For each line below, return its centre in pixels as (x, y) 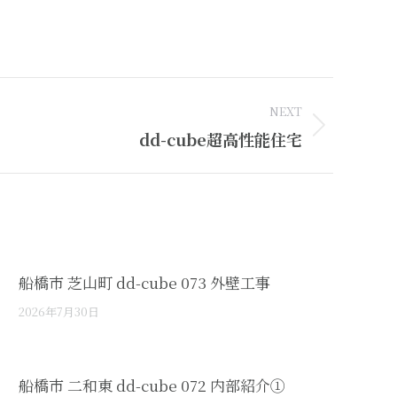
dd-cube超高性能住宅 (221, 139)
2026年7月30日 (59, 311)
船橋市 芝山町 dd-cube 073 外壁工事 (144, 282)
